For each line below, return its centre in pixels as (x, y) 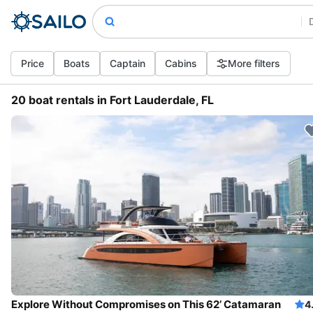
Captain (128, 63)
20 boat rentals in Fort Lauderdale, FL (112, 100)
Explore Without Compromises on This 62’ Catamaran (146, 304)
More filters (254, 63)
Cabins (181, 63)
